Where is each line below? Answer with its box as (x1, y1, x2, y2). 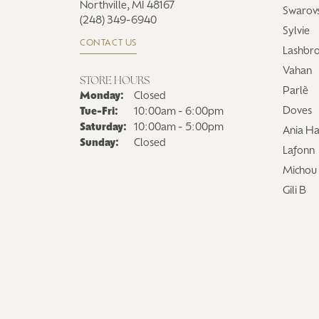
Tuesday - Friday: (117, 105, 199, 117)
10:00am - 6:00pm (134, 106, 224, 117)
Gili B (283, 185, 306, 197)
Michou (283, 165, 317, 177)
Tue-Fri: (80, 106, 118, 117)
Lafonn (283, 145, 315, 157)
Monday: (80, 90, 124, 102)
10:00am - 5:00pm (134, 122, 224, 133)
